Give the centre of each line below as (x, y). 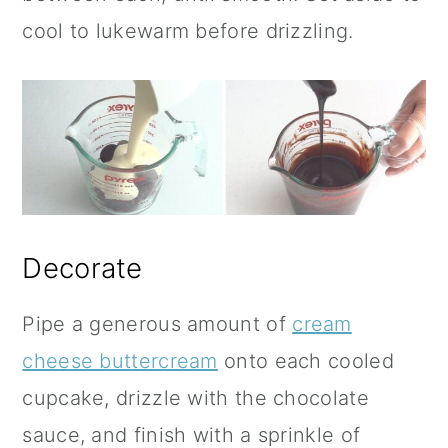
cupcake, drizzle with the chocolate (195, 397)
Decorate (82, 267)
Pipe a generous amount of (157, 323)
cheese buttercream (120, 360)
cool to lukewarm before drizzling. (188, 31)
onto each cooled (305, 360)
